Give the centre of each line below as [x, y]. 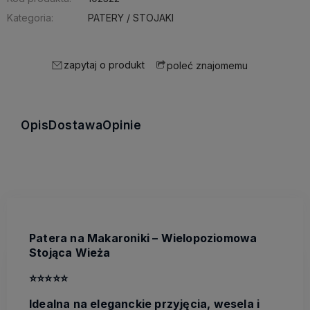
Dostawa [76, 126]
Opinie [122, 126]
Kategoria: [30, 18]
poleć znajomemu [207, 65]
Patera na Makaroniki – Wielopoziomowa [143, 238]
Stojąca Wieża [70, 253]
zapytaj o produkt [104, 65]
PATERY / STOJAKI [131, 18]
